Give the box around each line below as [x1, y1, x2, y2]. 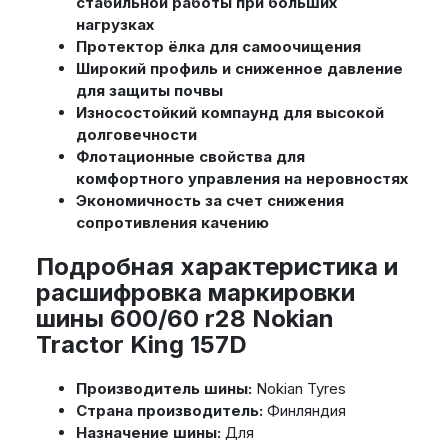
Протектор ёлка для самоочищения [75, 37, 361, 57]
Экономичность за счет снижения [75, 191, 344, 211]
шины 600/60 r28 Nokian [35, 304, 334, 334]
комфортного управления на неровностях [75, 169, 408, 189]
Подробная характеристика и [35, 252, 398, 282]
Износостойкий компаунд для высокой [75, 103, 384, 123]
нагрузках [75, 15, 154, 35]
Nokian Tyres [251, 379, 346, 399]
